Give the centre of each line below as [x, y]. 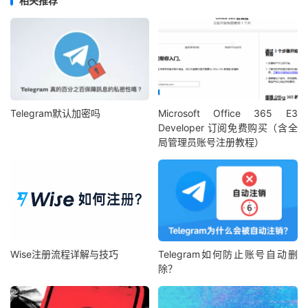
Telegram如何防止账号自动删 [228, 254]
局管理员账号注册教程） [211, 142]
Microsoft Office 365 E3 [228, 113]
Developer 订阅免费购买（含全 [228, 127]
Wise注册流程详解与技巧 [64, 254]
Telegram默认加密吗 [55, 113]
